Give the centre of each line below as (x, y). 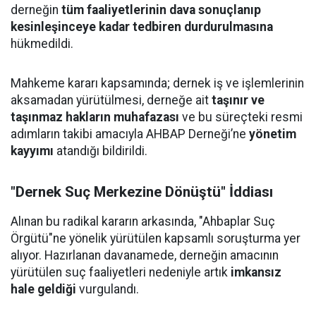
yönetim (273, 134)
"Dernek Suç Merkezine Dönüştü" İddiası (142, 192)
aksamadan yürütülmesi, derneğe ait (111, 100)
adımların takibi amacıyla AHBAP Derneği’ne (130, 134)
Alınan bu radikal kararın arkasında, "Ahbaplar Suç (143, 221)
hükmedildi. (42, 43)
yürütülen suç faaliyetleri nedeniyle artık (121, 272)
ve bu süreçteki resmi (241, 117)
